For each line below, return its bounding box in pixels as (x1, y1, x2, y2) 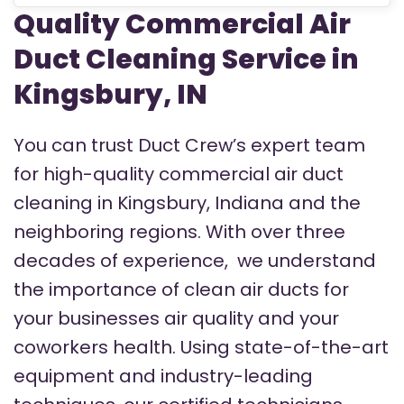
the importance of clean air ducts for (14, 277, 349, 303)
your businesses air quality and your (14, 306, 339, 332)
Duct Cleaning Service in (14, 41, 359, 79)
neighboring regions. (14, 219, 206, 245)
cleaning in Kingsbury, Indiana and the (14, 190, 361, 216)
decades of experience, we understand (14, 248, 376, 274)
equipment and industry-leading (14, 363, 313, 390)
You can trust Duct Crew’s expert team (14, 133, 365, 159)
